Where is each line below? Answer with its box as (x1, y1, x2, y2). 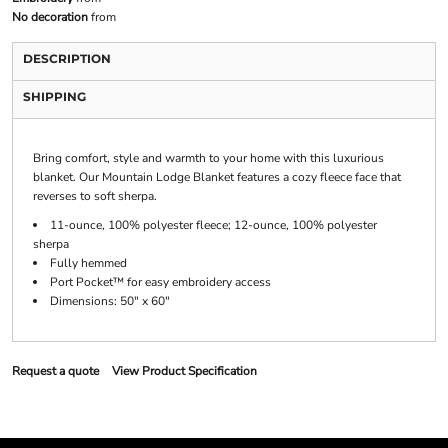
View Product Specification (111, 363, 257, 380)
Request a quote (11, 363, 99, 380)
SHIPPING (22, 89, 86, 105)
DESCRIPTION (22, 51, 111, 67)
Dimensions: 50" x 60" (49, 293, 170, 310)
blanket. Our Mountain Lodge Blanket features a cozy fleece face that (32, 169, 401, 186)
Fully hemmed (49, 255, 127, 272)
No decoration (11, 9, 88, 26)
